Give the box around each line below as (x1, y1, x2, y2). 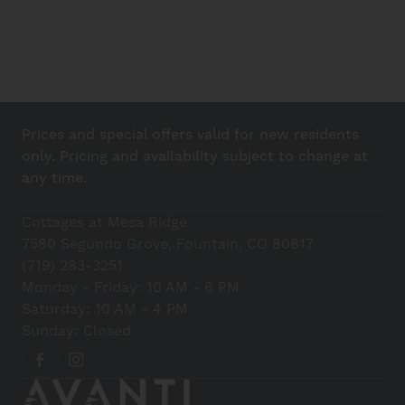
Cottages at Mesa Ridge (22, 213, 187, 232)
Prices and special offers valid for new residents (22, 126, 359, 145)
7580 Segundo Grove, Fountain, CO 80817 (22, 235, 314, 254)
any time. (22, 169, 87, 188)
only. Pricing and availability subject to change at (22, 147, 368, 166)
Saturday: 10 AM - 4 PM (22, 300, 188, 319)
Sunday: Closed (22, 322, 131, 341)
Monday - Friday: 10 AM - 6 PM (22, 278, 240, 297)
